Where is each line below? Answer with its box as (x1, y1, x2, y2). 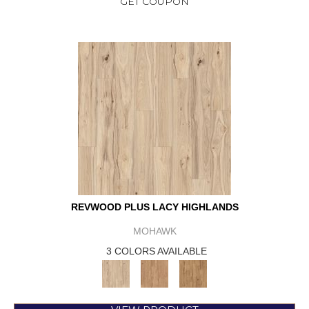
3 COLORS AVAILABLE (106, 246, 207, 257)
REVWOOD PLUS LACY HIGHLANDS (70, 201, 239, 213)
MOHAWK (132, 226, 177, 237)
